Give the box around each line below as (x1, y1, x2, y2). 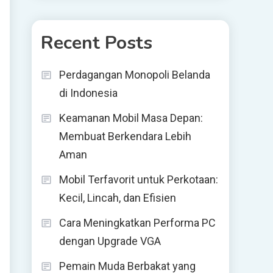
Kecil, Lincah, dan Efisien (59, 191, 176, 204)
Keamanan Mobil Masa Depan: (59, 112, 203, 124)
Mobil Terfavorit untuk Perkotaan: (59, 173, 218, 186)
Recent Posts (41, 30, 152, 55)
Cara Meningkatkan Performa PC (59, 216, 216, 229)
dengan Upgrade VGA (59, 235, 161, 247)
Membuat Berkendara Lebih (59, 130, 191, 143)
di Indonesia (59, 87, 118, 99)
